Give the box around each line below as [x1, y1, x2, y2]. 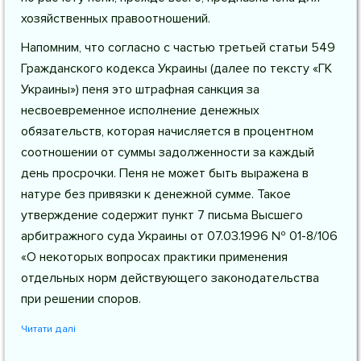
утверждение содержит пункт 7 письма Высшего [21, 207, 303, 223]
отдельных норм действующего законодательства [21, 270, 319, 286]
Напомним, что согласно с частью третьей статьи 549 [21, 39, 335, 56]
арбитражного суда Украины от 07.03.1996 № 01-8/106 [21, 228, 338, 244]
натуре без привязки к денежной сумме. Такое [21, 186, 291, 202]
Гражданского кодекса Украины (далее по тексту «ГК [21, 60, 332, 77]
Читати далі [21, 322, 76, 335]
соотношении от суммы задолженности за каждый [21, 144, 314, 160]
